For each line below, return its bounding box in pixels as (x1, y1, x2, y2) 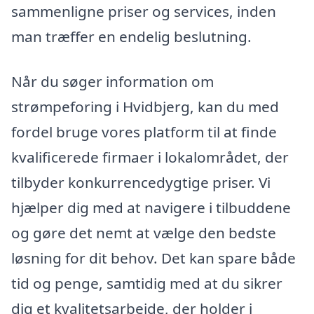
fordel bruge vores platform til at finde (11, 121, 277, 142)
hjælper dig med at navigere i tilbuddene (11, 197, 291, 217)
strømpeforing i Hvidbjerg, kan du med (11, 96, 279, 116)
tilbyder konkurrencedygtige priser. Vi (11, 172, 271, 192)
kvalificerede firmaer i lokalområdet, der (11, 146, 289, 167)
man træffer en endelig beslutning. (11, 26, 252, 46)
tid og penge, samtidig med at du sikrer (11, 273, 282, 293)
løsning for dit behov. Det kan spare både (11, 247, 296, 268)
